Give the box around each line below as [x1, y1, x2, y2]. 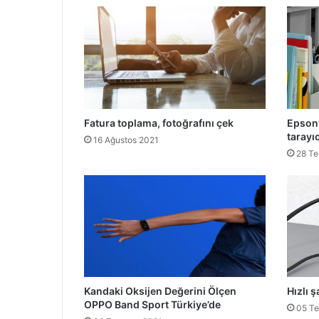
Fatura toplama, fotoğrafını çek [84, 116, 234, 129]
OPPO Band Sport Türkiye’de [84, 298, 221, 311]
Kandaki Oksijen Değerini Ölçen [84, 285, 236, 298]
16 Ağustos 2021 [93, 134, 159, 145]
